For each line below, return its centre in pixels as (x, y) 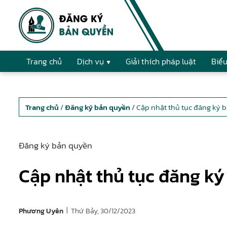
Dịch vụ (90, 61)
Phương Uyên (41, 211)
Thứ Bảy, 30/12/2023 (103, 211)
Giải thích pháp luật (161, 61)
